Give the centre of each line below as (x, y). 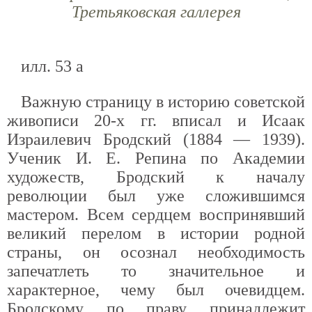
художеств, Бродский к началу (156, 177)
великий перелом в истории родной (156, 233)
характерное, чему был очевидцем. (156, 290)
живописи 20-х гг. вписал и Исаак (156, 120)
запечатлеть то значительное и (156, 271)
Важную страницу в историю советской (163, 102)
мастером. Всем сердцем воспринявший (156, 214)
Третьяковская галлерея (156, 12)
